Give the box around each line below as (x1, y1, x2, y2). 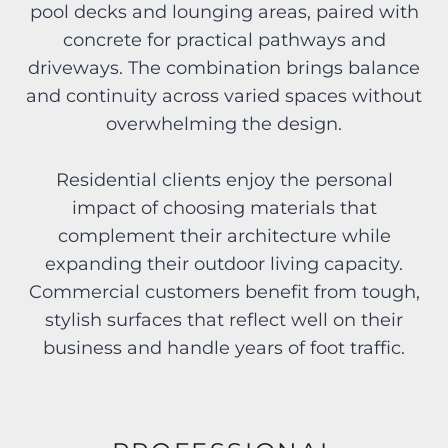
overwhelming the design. (106, 113, 342, 136)
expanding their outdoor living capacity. (45, 253, 403, 276)
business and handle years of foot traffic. (43, 337, 405, 360)
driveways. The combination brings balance (28, 57, 420, 80)
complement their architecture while (57, 225, 391, 248)
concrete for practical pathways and (62, 29, 386, 52)
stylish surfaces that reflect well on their (45, 309, 403, 332)
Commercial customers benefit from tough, (28, 281, 420, 304)
